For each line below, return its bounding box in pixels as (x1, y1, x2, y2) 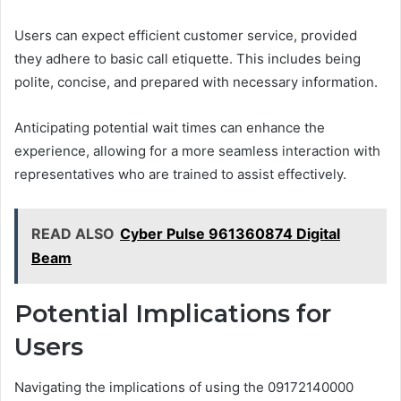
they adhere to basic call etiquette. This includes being (14, 50, 361, 68)
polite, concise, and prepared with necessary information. (14, 73, 378, 91)
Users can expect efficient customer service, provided (14, 27, 357, 45)
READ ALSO (31, 225, 115, 243)
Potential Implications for (14, 299, 331, 329)
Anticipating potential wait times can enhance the (14, 119, 325, 137)
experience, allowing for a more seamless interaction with (14, 142, 380, 160)
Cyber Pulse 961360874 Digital (120, 225, 340, 243)
